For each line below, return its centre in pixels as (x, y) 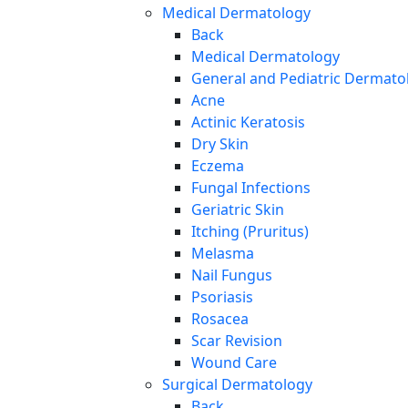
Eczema (218, 166)
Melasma (223, 254)
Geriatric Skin (238, 210)
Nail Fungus (232, 275)
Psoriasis (222, 297)
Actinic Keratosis (248, 122)
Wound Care (234, 363)
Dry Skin (220, 144)
